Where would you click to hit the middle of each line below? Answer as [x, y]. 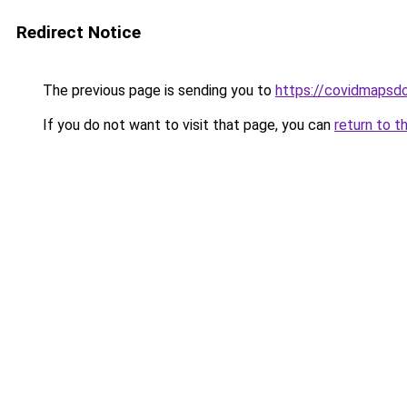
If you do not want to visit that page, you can [187, 125]
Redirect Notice [79, 32]
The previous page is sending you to [157, 90]
